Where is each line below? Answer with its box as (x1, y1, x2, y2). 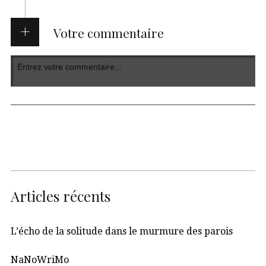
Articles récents (11, 186, 110, 206)
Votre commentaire (53, 24, 164, 42)
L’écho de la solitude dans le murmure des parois (11, 226, 233, 237)
